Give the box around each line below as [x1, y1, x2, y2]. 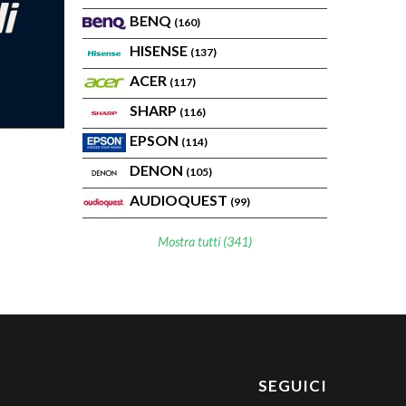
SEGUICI [257, 376, 327, 395]
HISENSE [130, 42, 190, 59]
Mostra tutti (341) [158, 234, 252, 249]
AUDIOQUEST [130, 191, 230, 208]
